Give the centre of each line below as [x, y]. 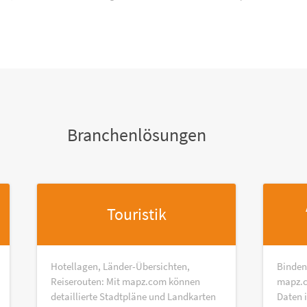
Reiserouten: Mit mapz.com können [125, 281]
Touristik [136, 214]
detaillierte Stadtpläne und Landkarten [133, 296]
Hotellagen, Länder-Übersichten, [120, 266]
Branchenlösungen [136, 135]
